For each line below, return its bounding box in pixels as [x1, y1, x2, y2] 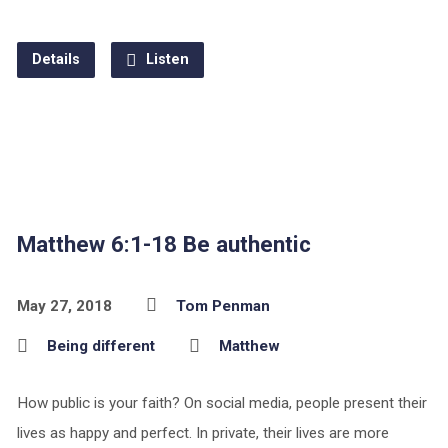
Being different [46, 337, 155, 355]
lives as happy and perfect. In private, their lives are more [16, 424, 389, 442]
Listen [141, 51, 189, 68]
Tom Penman [175, 297, 270, 315]
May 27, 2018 [16, 297, 112, 315]
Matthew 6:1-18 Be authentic [16, 231, 311, 257]
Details [31, 51, 80, 68]
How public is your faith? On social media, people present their [16, 394, 427, 412]
